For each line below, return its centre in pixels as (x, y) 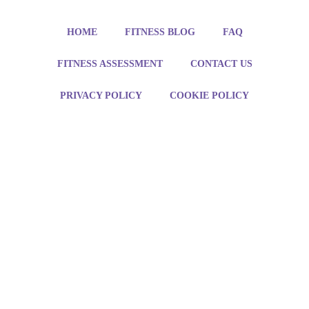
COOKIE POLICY (209, 96)
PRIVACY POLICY (101, 96)
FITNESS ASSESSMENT (110, 64)
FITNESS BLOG (160, 32)
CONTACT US (221, 64)
